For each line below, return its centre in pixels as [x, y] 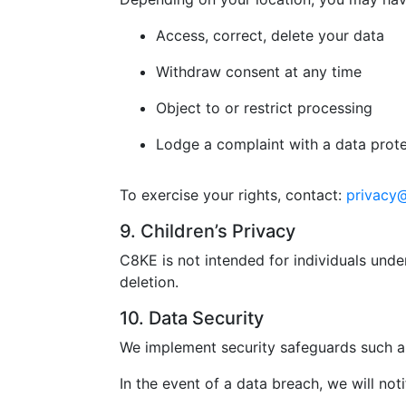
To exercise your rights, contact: [233, 195]
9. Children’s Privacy [208, 231]
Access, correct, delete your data [270, 35]
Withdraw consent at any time [259, 72]
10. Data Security [192, 318]
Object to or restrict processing [264, 108]
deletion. [149, 282]
